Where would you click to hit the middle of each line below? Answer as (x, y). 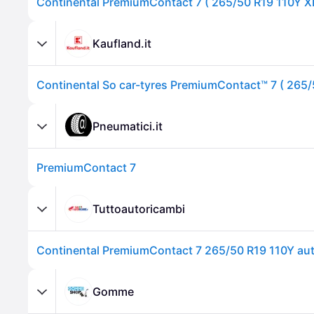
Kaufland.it (122, 43)
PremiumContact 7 (86, 168)
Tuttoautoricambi (139, 209)
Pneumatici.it (128, 126)
